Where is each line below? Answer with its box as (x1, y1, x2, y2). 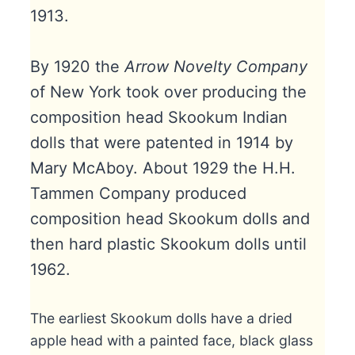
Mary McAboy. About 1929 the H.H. (29, 158, 296, 177)
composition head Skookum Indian (29, 107, 288, 127)
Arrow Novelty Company (124, 56, 307, 76)
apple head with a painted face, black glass (29, 331, 313, 349)
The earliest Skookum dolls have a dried (29, 309, 292, 326)
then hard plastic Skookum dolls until (29, 234, 307, 254)
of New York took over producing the (29, 82, 307, 101)
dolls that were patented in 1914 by (29, 132, 293, 152)
